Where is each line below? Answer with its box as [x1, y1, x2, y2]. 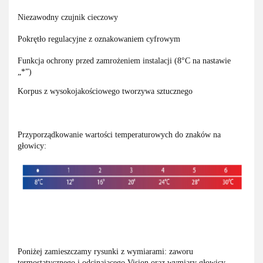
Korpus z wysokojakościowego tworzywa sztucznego [18, 87, 193, 96]
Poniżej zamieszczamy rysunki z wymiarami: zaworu [18, 247, 193, 257]
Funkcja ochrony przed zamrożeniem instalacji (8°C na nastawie [18, 56, 231, 66]
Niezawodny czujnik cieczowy [18, 13, 118, 22]
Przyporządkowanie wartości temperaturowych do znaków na [18, 130, 221, 140]
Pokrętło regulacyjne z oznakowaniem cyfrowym [18, 35, 180, 44]
